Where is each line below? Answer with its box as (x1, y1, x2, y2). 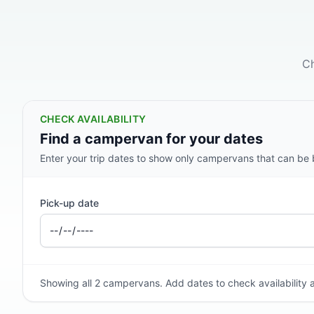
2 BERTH (252, 299, 290, 309)
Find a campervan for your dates (40, 130, 263, 147)
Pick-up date (40, 197, 99, 209)
